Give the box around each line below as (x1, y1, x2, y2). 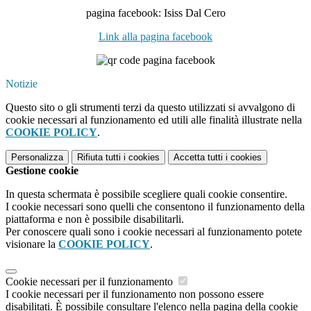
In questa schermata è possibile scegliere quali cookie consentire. (6, 188, 287, 201)
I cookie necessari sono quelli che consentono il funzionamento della (6, 201, 305, 213)
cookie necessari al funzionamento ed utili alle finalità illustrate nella (6, 114, 302, 126)
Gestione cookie (6, 165, 78, 177)
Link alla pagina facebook (99, 31, 212, 43)
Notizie (6, 78, 37, 90)
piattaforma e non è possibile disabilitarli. (6, 213, 184, 226)
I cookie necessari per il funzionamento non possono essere (6, 288, 264, 301)
